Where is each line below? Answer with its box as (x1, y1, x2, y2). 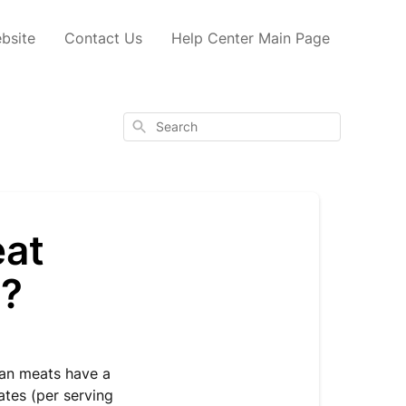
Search (130, 117, 169, 132)
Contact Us (64, 29, 142, 47)
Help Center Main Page (171, 29, 330, 47)
